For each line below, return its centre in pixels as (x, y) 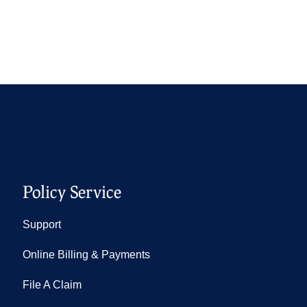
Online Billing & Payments (86, 255)
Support (41, 225)
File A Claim (52, 285)
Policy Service (72, 192)
